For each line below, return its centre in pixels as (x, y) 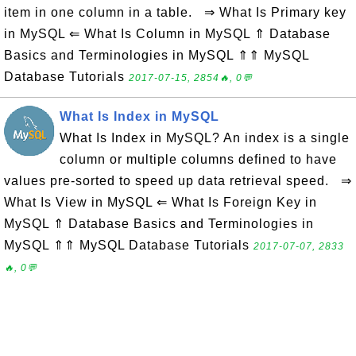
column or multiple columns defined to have (198, 159)
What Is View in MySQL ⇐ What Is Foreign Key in (161, 202)
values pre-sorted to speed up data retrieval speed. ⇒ (178, 181)
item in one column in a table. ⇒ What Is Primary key (175, 12)
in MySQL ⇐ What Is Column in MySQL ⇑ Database (167, 34)
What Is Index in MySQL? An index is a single (205, 138)
